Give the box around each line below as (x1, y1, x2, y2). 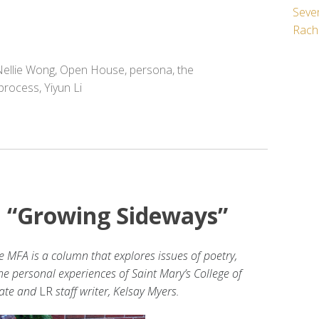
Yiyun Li (44, 79, 82, 95)
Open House (60, 61, 125, 78)
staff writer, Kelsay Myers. (56, 283, 179, 299)
